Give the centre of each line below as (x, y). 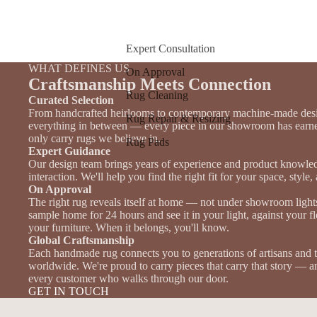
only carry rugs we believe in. (94, 138)
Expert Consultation (171, 48)
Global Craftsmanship (81, 240)
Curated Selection (71, 100)
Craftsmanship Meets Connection (150, 84)
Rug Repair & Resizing (178, 118)
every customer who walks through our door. (128, 278)
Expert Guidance (69, 151)
